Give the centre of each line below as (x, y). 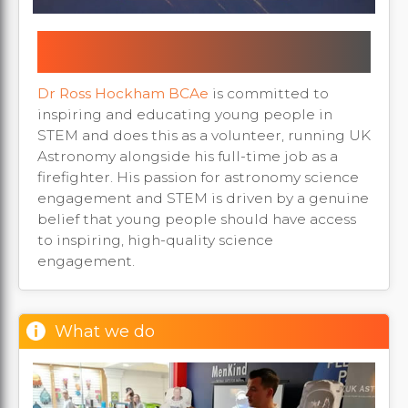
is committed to (269, 93)
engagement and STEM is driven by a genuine (203, 198)
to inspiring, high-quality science (155, 240)
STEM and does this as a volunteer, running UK (204, 135)
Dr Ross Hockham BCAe (123, 93)
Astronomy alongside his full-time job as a (188, 156)
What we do (105, 331)
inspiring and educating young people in (185, 114)
